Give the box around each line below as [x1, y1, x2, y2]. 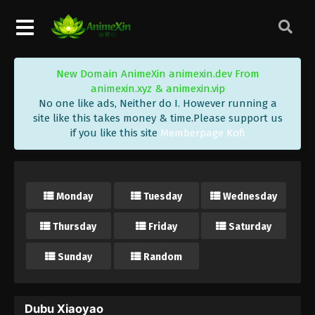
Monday [56, 190, 94, 202]
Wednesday [223, 190, 278, 202]
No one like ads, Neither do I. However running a [38, 96, 277, 110]
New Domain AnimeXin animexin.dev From [56, 67, 259, 80]
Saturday [229, 220, 272, 233]
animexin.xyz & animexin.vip [90, 82, 225, 95]
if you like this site [70, 126, 160, 139]
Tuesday [143, 190, 182, 202]
